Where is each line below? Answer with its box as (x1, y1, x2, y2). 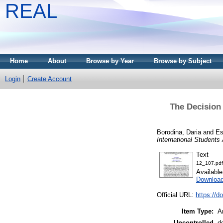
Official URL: (157, 191, 196, 199)
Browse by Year (86, 57, 134, 65)
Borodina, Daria (157, 128, 201, 136)
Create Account (27, 75, 72, 83)
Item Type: (182, 208, 214, 216)
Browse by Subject (154, 57, 212, 65)
